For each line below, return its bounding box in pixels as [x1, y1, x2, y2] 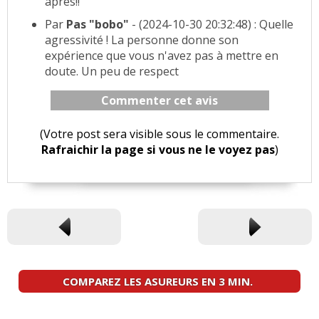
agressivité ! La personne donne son [45, 32, 239, 48]
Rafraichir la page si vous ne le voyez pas [41, 142, 275, 158]
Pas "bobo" [66, 16, 132, 33]
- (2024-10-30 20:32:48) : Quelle [132, 16, 293, 33]
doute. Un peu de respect [45, 63, 179, 80]
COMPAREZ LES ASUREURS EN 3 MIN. [63, 273, 253, 288]
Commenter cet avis [101, 93, 219, 109]
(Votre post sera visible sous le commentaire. [40, 126, 280, 142]
